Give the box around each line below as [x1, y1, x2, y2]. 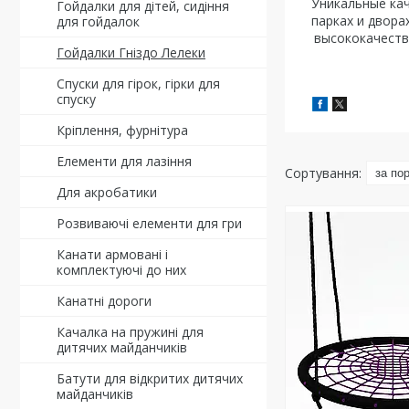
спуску [57, 90, 96, 108]
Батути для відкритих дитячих [57, 370, 243, 387]
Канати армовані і [57, 246, 168, 263]
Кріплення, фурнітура [57, 121, 188, 139]
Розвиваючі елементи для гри [57, 215, 242, 232]
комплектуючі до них [57, 261, 186, 278]
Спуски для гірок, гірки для [57, 75, 220, 92]
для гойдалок [57, 13, 140, 30]
